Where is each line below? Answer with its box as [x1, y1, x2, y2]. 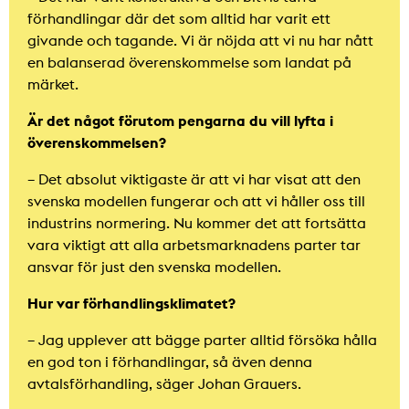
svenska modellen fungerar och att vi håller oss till [27, 191, 365, 210]
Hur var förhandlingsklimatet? [27, 293, 236, 312]
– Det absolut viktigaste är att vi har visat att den [27, 169, 361, 188]
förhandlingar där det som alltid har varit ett [27, 8, 330, 27]
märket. [27, 74, 79, 93]
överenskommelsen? [27, 132, 166, 152]
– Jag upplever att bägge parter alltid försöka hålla [27, 330, 377, 349]
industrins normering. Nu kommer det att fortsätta [27, 213, 366, 232]
